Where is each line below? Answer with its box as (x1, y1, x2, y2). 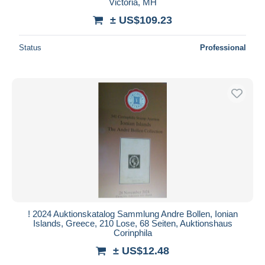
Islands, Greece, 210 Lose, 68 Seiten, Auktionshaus (33, 218, 232, 228)
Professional (200, 43, 246, 52)
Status (19, 43, 41, 52)
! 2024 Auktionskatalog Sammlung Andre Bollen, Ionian (27, 208, 238, 219)
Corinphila (113, 227, 152, 238)
